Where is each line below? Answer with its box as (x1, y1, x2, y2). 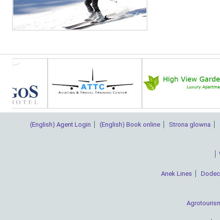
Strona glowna (169, 121, 211, 129)
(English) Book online (100, 121, 160, 129)
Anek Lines (161, 170, 192, 178)
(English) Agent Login (30, 121, 91, 129)
